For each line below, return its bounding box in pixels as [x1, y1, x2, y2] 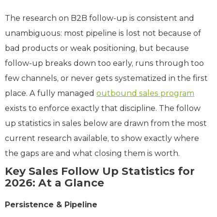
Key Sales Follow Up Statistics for [5, 164, 195, 178]
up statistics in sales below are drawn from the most [5, 118, 207, 128]
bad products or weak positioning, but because [5, 43, 189, 53]
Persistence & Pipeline [5, 200, 97, 209]
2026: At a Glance [5, 176, 104, 189]
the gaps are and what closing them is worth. [5, 148, 180, 158]
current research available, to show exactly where [5, 133, 199, 143]
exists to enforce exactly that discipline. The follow [5, 103, 201, 113]
